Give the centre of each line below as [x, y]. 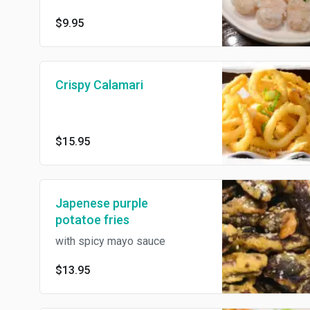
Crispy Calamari [99, 85]
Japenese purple [102, 203]
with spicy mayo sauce [110, 241]
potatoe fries [92, 220]
